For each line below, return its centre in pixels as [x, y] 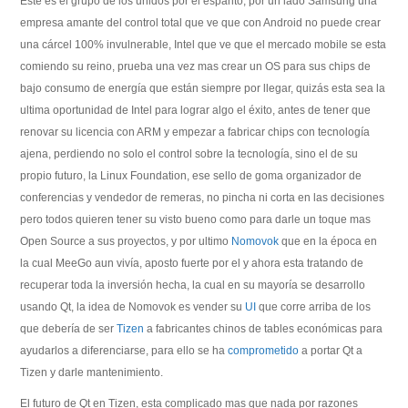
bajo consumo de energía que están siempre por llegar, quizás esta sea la [203, 88]
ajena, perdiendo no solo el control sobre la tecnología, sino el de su [189, 154]
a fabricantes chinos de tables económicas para [264, 329]
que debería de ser [69, 329]
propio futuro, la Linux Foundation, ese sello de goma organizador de [191, 176]
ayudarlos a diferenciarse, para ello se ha [124, 351]
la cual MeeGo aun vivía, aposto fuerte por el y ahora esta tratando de [192, 263]
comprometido [264, 351]
